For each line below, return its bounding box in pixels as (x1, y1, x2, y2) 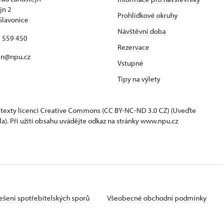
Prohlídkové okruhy (117, 10, 178, 20)
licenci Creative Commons (18, 106, 101, 115)
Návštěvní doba (117, 26, 166, 36)
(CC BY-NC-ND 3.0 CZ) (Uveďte (101, 106, 196, 115)
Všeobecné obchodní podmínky (107, 193, 208, 203)
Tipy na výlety (117, 74, 160, 84)
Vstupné (117, 58, 143, 68)
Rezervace (117, 42, 149, 52)
